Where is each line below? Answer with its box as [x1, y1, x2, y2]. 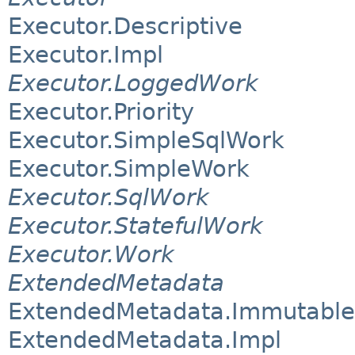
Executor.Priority [8, 98, 194, 126]
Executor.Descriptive [8, 13, 242, 40]
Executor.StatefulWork [8, 212, 263, 240]
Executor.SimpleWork [8, 155, 250, 183]
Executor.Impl [8, 41, 163, 69]
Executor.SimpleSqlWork [8, 127, 284, 155]
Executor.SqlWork [8, 184, 209, 212]
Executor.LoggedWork [8, 70, 258, 97]
